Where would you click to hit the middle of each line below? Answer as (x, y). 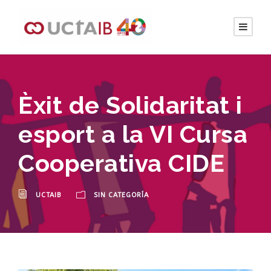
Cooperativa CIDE (121, 163)
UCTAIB (48, 195)
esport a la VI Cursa (133, 134)
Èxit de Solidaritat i (130, 105)
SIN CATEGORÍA (121, 195)
